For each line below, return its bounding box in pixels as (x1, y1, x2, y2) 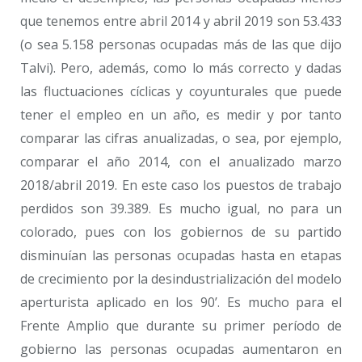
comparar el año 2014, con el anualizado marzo (20, 152, 342, 170)
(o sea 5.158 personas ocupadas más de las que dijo (20, 35, 342, 53)
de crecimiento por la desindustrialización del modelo (20, 269, 342, 288)
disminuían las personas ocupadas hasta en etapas (20, 246, 342, 264)
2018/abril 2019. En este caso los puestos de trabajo (20, 175, 342, 194)
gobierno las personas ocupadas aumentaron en (20, 339, 342, 358)
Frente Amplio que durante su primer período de (20, 316, 342, 335)
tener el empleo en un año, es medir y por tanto (20, 105, 342, 124)
